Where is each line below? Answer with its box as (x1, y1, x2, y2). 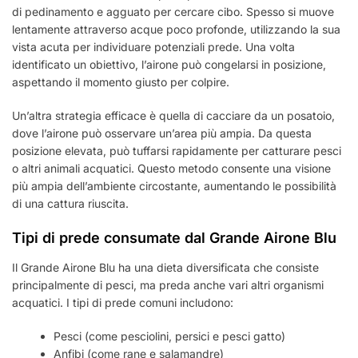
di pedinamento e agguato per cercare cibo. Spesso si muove (12, 4, 334, 18)
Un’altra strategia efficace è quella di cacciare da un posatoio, (12, 108, 335, 122)
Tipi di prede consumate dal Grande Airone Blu (12, 229, 336, 246)
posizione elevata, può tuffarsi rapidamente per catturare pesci (12, 143, 341, 157)
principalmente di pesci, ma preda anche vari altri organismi (12, 277, 324, 292)
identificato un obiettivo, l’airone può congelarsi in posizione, (12, 57, 326, 71)
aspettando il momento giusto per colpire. (12, 74, 229, 89)
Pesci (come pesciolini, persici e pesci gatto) (54, 328, 286, 343)
